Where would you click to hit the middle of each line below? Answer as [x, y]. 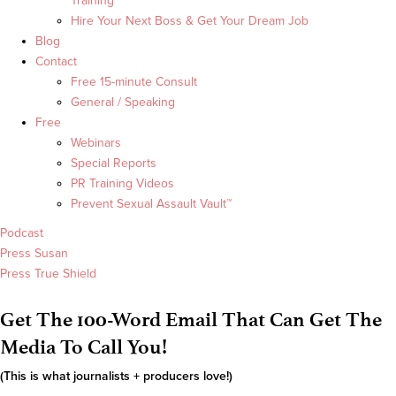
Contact [56, 62]
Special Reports [114, 164]
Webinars [96, 143]
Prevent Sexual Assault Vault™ [151, 204]
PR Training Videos [122, 184]
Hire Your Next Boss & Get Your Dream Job [190, 21]
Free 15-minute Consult [134, 82]
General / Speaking [123, 103]
